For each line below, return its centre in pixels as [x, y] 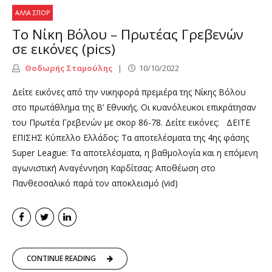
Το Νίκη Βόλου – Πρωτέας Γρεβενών [128, 34]
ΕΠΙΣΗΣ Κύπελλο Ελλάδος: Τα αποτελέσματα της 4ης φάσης [131, 138]
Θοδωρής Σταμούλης [68, 68]
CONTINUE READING [61, 259]
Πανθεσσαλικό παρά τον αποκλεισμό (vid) [95, 183]
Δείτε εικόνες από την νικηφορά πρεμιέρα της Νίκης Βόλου [129, 92]
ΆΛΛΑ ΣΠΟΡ [33, 13]
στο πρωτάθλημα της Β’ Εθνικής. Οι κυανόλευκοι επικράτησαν [134, 107]
